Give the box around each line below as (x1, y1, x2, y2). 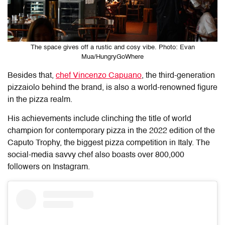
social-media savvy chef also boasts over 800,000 (8, 151, 184, 160)
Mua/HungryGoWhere (81, 54, 144, 61)
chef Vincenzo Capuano (56, 72, 142, 80)
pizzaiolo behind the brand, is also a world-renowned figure (8, 84, 217, 92)
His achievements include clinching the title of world (8, 115, 191, 124)
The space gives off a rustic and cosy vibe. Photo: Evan (30, 44, 195, 51)
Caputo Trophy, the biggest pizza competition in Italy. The (8, 139, 210, 148)
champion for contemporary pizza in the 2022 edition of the (8, 127, 215, 136)
